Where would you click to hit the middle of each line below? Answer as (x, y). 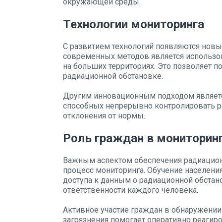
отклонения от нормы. (104, 116)
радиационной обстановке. (113, 76)
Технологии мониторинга (134, 24)
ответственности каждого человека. (131, 190)
